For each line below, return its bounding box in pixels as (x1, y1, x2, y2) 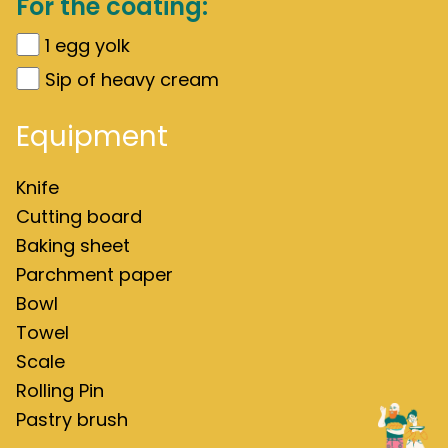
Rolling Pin (16, 378, 104, 403)
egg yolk (55, 33, 130, 58)
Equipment (16, 117, 168, 156)
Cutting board (16, 204, 142, 229)
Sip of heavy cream (45, 67, 219, 92)
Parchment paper (16, 262, 173, 287)
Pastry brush (16, 407, 128, 432)
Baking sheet (16, 233, 130, 258)
